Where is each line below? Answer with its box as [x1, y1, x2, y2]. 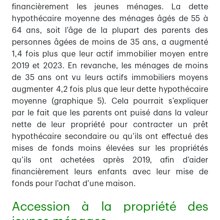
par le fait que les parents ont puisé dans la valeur [12, 109, 208, 117]
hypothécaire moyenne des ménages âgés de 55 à [12, 15, 208, 23]
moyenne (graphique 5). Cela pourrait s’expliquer [12, 97, 208, 106]
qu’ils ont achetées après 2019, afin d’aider [12, 156, 208, 165]
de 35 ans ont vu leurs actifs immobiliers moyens [12, 74, 208, 82]
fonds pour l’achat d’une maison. [12, 180, 136, 188]
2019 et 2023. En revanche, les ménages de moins [12, 62, 208, 70]
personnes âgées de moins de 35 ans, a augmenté [12, 38, 208, 47]
